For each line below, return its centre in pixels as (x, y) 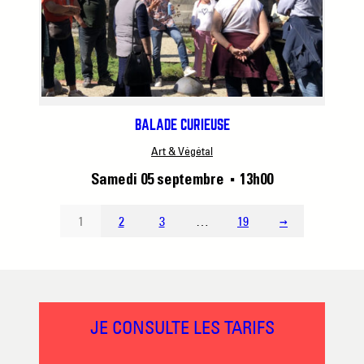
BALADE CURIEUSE (182, 126)
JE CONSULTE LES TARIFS (182, 328)
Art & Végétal (182, 151)
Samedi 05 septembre (159, 180)
